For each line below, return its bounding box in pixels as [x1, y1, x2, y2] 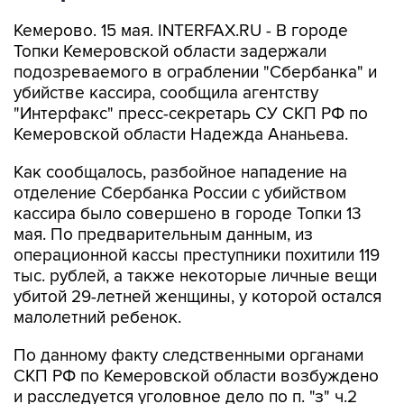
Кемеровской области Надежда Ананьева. [14, 124, 348, 145]
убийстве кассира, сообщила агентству [14, 83, 318, 104]
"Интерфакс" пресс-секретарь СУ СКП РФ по [14, 104, 368, 124]
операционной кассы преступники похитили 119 [14, 245, 380, 266]
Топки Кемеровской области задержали [14, 41, 326, 62]
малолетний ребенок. [14, 308, 181, 328]
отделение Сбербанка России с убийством [14, 183, 346, 204]
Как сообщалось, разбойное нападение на [14, 162, 347, 183]
